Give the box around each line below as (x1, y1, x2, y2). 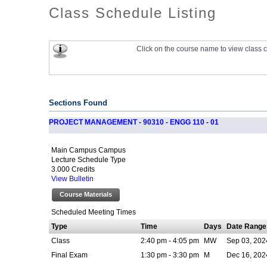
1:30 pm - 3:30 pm (141, 251, 200, 259)
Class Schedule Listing (49, 5, 217, 21)
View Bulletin (51, 175, 94, 183)
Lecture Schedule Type (51, 156, 126, 164)
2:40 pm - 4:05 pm (141, 237, 200, 245)
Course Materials (60, 191, 113, 198)
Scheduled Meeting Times (51, 208, 136, 216)
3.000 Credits (51, 165, 95, 173)
